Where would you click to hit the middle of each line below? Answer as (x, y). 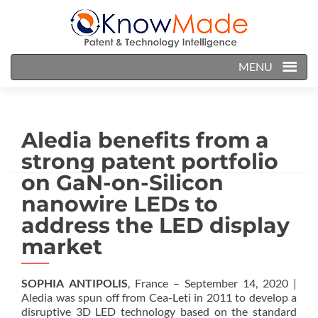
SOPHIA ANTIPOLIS (75, 283)
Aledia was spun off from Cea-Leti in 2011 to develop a (159, 297)
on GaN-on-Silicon (122, 183)
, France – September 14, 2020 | (212, 283)
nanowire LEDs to (120, 204)
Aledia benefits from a (145, 140)
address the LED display (155, 225)
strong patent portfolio (150, 161)
